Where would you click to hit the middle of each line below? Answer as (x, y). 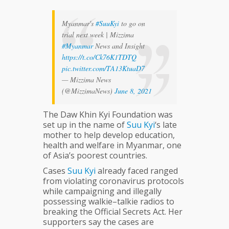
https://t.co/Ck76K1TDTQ (99, 57)
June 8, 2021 (133, 91)
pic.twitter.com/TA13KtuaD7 (103, 68)
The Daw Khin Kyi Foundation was (108, 115)
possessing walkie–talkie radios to (109, 202)
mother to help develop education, (109, 135)
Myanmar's (79, 24)
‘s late (166, 125)
